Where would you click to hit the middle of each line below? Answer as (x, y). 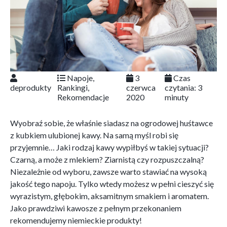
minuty (177, 97)
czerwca (141, 88)
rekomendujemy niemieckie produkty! (76, 220)
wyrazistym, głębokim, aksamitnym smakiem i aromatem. (109, 196)
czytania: (181, 88)
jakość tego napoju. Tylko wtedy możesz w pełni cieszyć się (112, 184)
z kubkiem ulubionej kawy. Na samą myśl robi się (94, 135)
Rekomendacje (83, 97)
